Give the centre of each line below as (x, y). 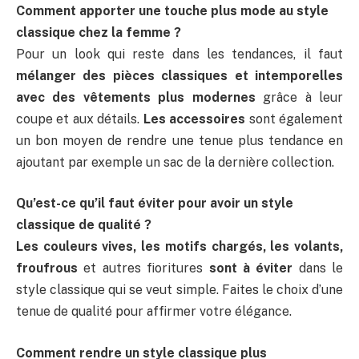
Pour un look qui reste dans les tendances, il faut (179, 54)
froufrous (47, 268)
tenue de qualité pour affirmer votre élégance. (154, 312)
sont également (294, 119)
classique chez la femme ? (99, 32)
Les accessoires (194, 119)
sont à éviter (251, 268)
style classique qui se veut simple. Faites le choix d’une (179, 290)
